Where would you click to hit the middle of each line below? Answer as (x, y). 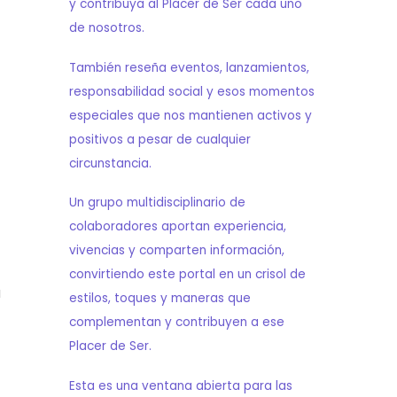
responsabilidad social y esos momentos (191, 91)
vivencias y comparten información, (176, 251)
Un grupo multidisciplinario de (157, 203)
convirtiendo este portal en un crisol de (187, 275)
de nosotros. (106, 27)
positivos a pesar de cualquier (160, 139)
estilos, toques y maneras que (160, 299)
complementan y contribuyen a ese (176, 323)
